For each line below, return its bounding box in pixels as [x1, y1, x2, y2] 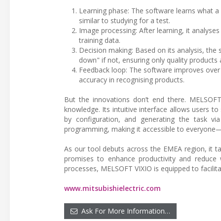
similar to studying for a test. [79, 16, 170, 25]
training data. [79, 36, 120, 45]
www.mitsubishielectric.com [64, 184, 161, 193]
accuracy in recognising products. [79, 75, 184, 84]
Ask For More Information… [77, 206, 170, 216]
